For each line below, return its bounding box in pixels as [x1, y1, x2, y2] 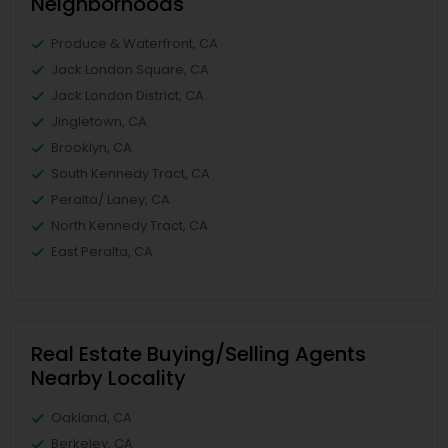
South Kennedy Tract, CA [51, 164, 210, 183]
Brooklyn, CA [51, 138, 132, 157]
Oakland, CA [51, 408, 132, 427]
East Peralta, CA [51, 242, 153, 261]
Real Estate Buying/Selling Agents [31, 340, 366, 368]
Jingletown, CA [51, 112, 147, 131]
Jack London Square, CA [51, 60, 209, 79]
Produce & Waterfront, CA [51, 34, 218, 53]
